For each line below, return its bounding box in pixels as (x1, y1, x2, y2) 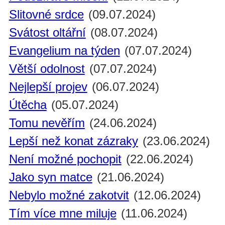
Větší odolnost (9, 62, 85, 76)
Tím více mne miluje (9, 206, 117, 220)
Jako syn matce (9, 170, 92, 184)
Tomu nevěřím (9, 116, 85, 130)
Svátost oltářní (9, 26, 86, 40)
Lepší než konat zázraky (9, 134, 138, 148)
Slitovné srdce (9, 8, 84, 22)
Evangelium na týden (9, 44, 120, 58)
